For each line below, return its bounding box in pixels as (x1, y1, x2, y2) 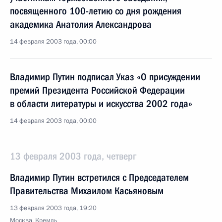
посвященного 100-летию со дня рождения (10, 5, 181, 17)
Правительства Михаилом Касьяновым (10, 185, 164, 197)
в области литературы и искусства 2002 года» (10, 98, 192, 110)
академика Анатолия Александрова (10, 18, 152, 30)
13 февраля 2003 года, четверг (10, 150, 136, 162)
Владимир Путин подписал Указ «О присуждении (10, 71, 200, 83)
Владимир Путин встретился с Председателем (10, 171, 189, 183)
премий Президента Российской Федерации (10, 84, 185, 96)
